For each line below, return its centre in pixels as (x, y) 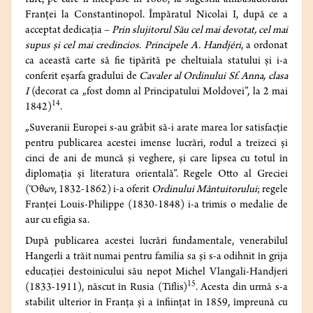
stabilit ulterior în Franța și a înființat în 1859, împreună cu (156, 304)
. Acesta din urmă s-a (241, 288)
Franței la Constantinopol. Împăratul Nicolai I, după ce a (156, 16)
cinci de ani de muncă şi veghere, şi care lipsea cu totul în (156, 160)
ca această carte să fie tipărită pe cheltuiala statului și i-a (156, 62)
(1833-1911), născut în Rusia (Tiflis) (106, 288)
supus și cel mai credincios (82, 46)
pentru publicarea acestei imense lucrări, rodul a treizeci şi (156, 144)
